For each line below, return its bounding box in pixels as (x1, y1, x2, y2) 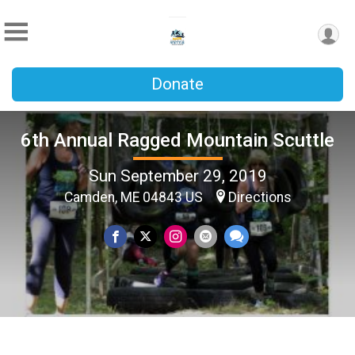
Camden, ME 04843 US (63, 189, 206, 205)
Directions (227, 189, 292, 205)
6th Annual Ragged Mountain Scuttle (21, 128, 334, 151)
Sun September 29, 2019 (88, 166, 267, 185)
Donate (151, 74, 204, 94)
